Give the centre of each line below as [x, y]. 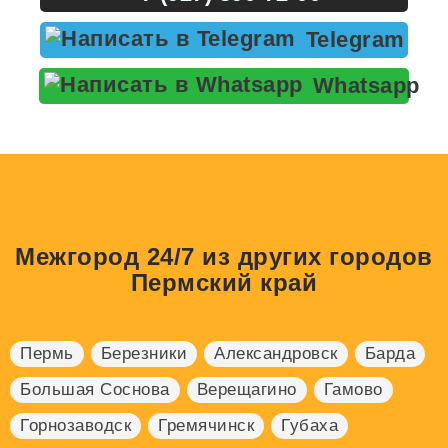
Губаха [309, 426]
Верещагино [246, 390]
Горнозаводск [75, 426]
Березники [143, 354]
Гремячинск [206, 426]
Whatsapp [366, 86]
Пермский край [224, 283]
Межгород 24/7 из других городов [224, 257]
